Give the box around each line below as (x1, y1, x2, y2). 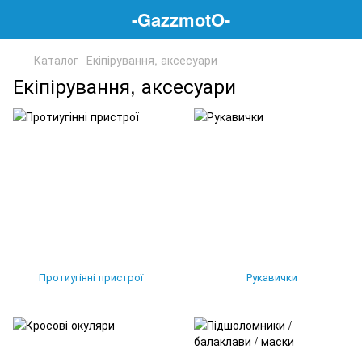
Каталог (34, 52, 78, 68)
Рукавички (246, 269, 297, 284)
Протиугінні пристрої (38, 269, 143, 284)
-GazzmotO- (132, 6, 230, 32)
